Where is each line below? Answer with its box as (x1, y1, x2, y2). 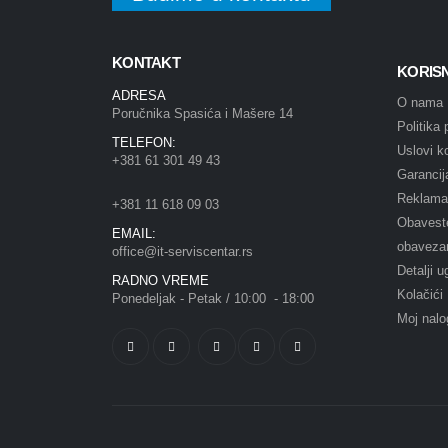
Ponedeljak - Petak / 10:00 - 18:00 (112, 291, 318, 306)
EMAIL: (112, 226, 156, 241)
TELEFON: (112, 135, 176, 150)
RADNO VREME (112, 273, 209, 288)
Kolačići (397, 287, 443, 302)
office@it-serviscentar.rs (112, 244, 253, 259)
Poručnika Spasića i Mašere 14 (112, 106, 293, 121)
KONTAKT (112, 54, 180, 71)
